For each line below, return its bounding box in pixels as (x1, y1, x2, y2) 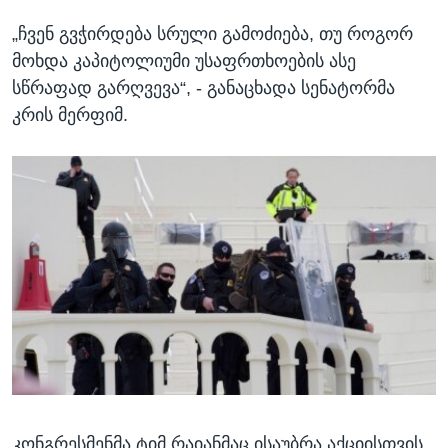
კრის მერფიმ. (12, 105, 128, 126)
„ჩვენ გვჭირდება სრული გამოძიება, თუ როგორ (12, 24, 413, 45)
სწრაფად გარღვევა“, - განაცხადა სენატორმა (12, 78, 395, 99)
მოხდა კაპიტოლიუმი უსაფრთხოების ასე (12, 51, 356, 72)
